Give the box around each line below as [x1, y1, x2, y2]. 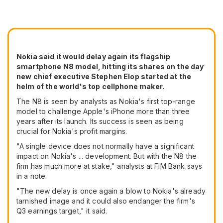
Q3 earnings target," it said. [16, 206, 108, 215]
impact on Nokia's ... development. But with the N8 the [16, 151, 197, 160]
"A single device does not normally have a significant [16, 141, 194, 150]
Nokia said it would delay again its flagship [16, 52, 171, 61]
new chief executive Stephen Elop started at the [16, 72, 192, 81]
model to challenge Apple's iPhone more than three [16, 107, 190, 115]
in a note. [16, 171, 47, 180]
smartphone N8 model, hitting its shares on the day [16, 62, 204, 71]
